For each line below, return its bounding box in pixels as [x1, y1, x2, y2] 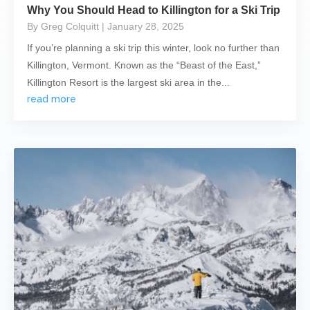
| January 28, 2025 [102, 20, 184, 32]
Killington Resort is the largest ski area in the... [27, 76, 230, 88]
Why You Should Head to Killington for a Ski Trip [27, 3, 280, 16]
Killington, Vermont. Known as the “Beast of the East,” [27, 59, 261, 71]
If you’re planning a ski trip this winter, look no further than [27, 42, 280, 53]
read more [27, 93, 76, 104]
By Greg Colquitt [27, 20, 99, 32]
